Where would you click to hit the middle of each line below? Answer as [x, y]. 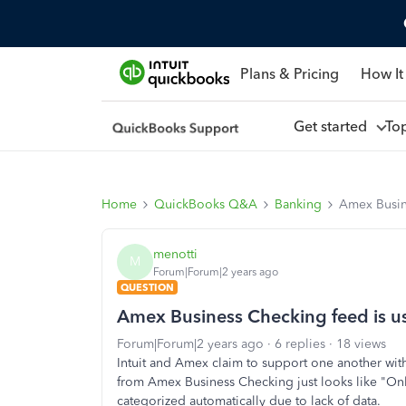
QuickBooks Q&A [206, 204]
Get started [333, 126]
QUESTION [147, 287]
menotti [175, 254]
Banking [298, 204]
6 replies [300, 344]
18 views [361, 344]
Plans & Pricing [289, 73]
